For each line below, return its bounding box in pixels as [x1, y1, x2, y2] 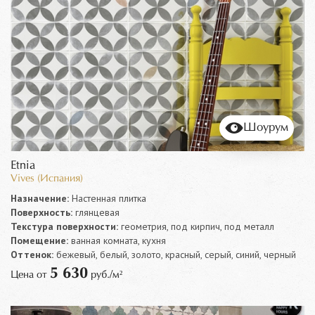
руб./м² [88, 269, 122, 280]
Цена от [11, 269, 50, 280]
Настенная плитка [69, 191, 146, 205]
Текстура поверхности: [11, 219, 118, 233]
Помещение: [11, 233, 68, 247]
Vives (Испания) [11, 173, 83, 184]
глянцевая [72, 205, 120, 219]
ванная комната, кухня [68, 233, 166, 247]
